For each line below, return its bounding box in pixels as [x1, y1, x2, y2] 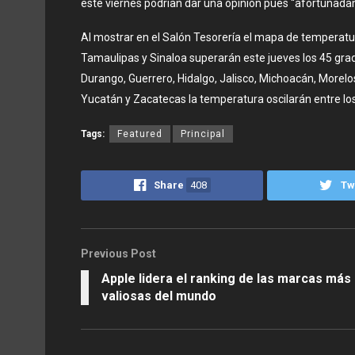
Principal [181, 128, 225, 139]
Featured [117, 128, 162, 139]
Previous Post [81, 246, 156, 260]
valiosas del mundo [101, 288, 216, 303]
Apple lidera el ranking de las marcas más [101, 270, 351, 286]
